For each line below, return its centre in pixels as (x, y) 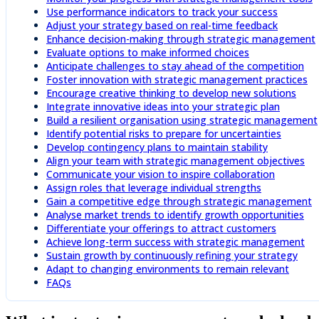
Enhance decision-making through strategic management (181, 38)
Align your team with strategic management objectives (176, 160)
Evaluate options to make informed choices (148, 52)
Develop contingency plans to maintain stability (157, 147)
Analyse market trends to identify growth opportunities (175, 214)
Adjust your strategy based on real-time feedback (162, 25)
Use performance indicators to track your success (162, 11)
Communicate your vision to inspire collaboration (161, 174)
